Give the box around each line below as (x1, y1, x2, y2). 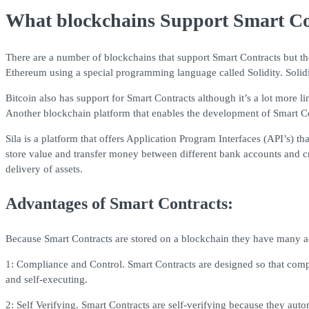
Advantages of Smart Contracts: (6, 194, 233, 212)
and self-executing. (6, 273, 88, 285)
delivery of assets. (6, 163, 83, 175)
